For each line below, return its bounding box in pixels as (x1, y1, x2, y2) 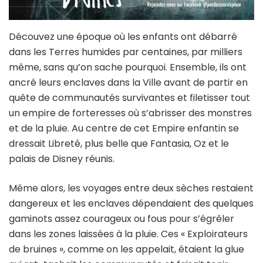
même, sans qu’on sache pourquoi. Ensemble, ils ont (9, 60, 247, 74)
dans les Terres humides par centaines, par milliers (9, 45, 242, 59)
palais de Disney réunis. (9, 151, 114, 166)
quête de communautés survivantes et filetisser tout (9, 90, 250, 104)
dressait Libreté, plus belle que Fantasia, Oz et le (9, 136, 229, 150)
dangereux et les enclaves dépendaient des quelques (9, 196, 254, 210)
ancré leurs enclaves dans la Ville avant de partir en (9, 75, 248, 89)
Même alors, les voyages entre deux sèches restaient (9, 181, 254, 195)
